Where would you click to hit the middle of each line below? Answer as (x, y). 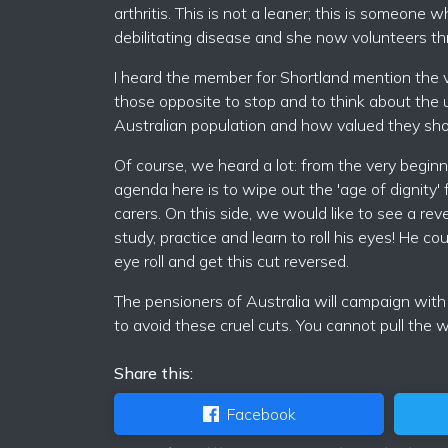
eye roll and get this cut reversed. (231, 261)
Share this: (153, 373)
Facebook (261, 414)
